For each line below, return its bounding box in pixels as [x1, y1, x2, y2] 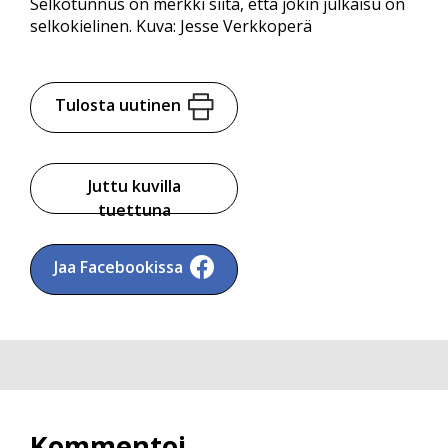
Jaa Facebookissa [54, 256, 184, 279]
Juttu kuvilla [87, 175, 181, 198]
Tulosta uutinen [54, 93, 181, 116]
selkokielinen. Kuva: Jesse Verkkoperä [30, 14, 312, 37]
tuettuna [97, 199, 171, 222]
